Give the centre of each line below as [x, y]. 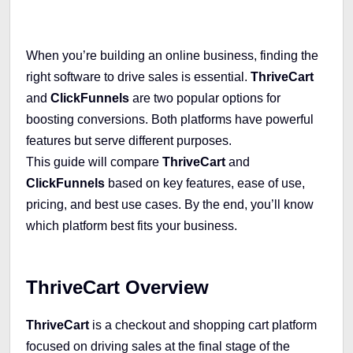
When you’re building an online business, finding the [172, 55]
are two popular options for [205, 98]
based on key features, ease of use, [205, 183]
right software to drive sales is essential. [138, 76]
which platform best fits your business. [132, 225]
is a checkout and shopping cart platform [203, 325]
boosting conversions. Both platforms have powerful [170, 119]
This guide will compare [94, 162]
